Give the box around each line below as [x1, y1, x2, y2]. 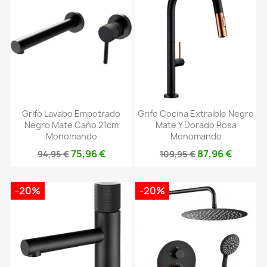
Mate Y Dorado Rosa [155, 119, 237, 131]
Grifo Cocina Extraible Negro [138, 108, 254, 120]
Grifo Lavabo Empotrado [22, 108, 120, 120]
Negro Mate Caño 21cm [24, 119, 119, 131]
